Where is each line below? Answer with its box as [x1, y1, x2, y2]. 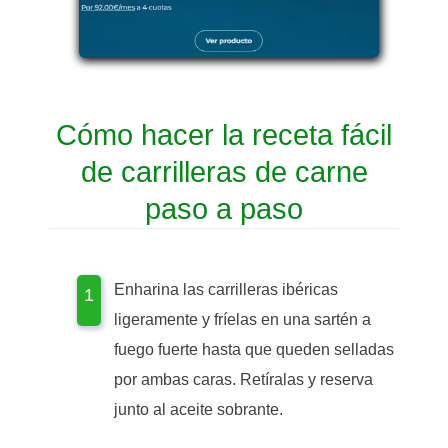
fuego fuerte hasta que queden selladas [114, 341, 394, 359]
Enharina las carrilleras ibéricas [114, 281, 338, 299]
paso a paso [145, 193, 303, 226]
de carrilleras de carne [80, 156, 368, 189]
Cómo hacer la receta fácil [56, 119, 392, 152]
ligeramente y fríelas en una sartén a [114, 311, 371, 329]
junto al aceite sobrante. [114, 401, 283, 419]
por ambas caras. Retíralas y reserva [114, 371, 373, 389]
